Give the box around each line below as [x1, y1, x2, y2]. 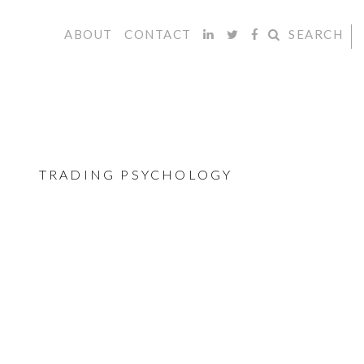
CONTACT [124, 27, 192, 41]
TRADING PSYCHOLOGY [38, 167, 233, 182]
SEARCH [288, 27, 343, 41]
